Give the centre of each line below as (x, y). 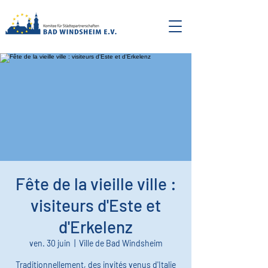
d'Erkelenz (96, 227)
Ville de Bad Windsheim (121, 243)
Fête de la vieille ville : (96, 184)
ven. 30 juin (50, 243)
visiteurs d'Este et (96, 205)
